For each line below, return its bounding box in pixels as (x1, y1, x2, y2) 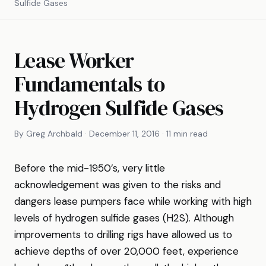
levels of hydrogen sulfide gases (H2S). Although (14, 211, 234, 224)
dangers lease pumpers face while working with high (14, 195, 252, 208)
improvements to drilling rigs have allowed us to (14, 228, 232, 241)
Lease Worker (14, 46, 134, 75)
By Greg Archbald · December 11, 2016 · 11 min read (14, 128, 208, 139)
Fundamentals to (14, 70, 165, 99)
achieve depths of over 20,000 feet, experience (14, 245, 239, 258)
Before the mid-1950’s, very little (14, 161, 165, 175)
